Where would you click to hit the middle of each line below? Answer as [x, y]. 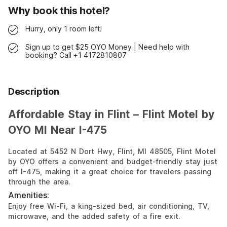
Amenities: [29, 195]
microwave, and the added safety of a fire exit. [94, 216]
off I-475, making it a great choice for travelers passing [110, 172]
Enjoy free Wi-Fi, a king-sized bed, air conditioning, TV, [109, 206]
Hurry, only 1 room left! [64, 29]
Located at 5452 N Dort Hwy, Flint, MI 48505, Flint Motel [112, 152]
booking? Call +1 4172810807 [76, 55]
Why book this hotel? [59, 11]
